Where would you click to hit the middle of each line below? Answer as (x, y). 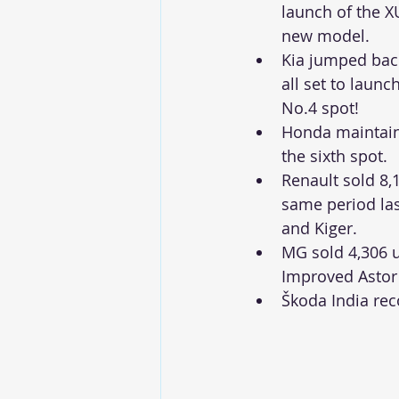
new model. (326, 35)
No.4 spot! (325, 107)
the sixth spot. (337, 155)
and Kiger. (322, 228)
